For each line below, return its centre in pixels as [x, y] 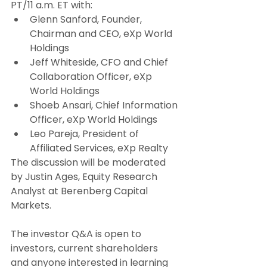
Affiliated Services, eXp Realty [99, 148]
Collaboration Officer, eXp [92, 77]
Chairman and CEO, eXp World [102, 34]
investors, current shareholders [86, 249]
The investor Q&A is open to [77, 234]
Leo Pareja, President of [86, 134]
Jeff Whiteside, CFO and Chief [100, 63]
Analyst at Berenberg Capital [80, 191]
